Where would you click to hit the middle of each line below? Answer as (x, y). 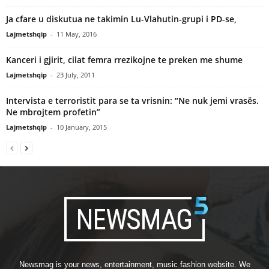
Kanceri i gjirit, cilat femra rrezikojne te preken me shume (124, 59)
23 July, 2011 (76, 74)
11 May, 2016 (77, 34)
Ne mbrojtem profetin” (53, 112)
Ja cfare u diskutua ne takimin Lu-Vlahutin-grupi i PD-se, (121, 19)
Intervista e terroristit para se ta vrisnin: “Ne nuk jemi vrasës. (132, 100)
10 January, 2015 (82, 127)
